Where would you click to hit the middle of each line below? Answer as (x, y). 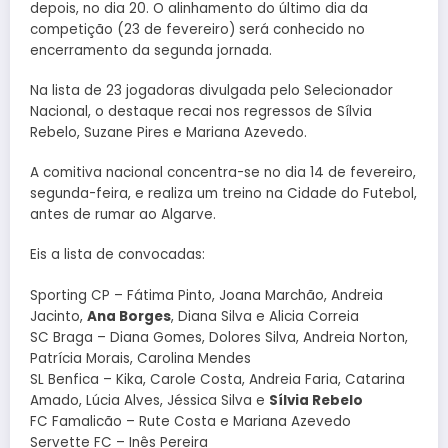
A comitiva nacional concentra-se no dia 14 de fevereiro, (223, 173)
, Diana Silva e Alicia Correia (265, 316)
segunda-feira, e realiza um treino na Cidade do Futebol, (223, 194)
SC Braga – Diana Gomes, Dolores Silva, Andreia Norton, (219, 337)
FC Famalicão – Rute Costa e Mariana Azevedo (190, 421)
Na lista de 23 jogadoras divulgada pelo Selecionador (211, 90)
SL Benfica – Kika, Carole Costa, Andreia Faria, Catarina (217, 379)
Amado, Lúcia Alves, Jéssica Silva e (149, 400)
